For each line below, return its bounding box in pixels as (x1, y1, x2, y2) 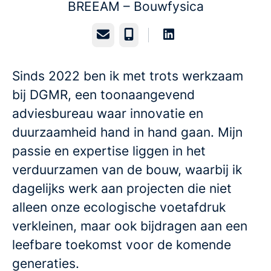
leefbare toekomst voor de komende (12, 237, 231, 252)
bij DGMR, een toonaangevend (12, 87, 195, 102)
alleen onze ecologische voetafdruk (12, 200, 226, 215)
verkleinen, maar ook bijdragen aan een (12, 218, 247, 233)
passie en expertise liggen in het (12, 143, 206, 158)
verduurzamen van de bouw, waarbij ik (12, 162, 242, 177)
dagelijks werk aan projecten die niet (12, 181, 232, 196)
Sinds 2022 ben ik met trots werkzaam (12, 68, 243, 83)
